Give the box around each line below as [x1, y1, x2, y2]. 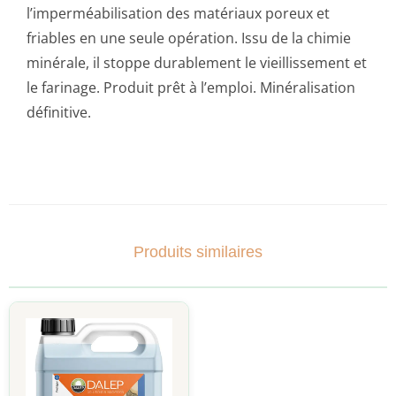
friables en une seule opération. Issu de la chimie [27, 28, 351, 49]
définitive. [27, 103, 91, 123]
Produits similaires [133, 243, 263, 262]
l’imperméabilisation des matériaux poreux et [27, 4, 330, 24]
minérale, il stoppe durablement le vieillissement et [27, 53, 367, 73]
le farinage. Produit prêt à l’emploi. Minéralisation [27, 78, 355, 98]
